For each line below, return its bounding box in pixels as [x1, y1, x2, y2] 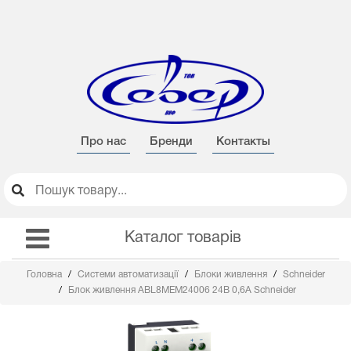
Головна [26, 270, 64, 279]
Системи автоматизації [77, 270, 181, 279]
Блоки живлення [194, 270, 270, 279]
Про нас [81, 136, 126, 147]
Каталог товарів [124, 231, 241, 245]
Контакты [216, 136, 270, 147]
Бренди [150, 136, 193, 147]
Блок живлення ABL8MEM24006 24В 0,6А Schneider [68, 286, 296, 295]
